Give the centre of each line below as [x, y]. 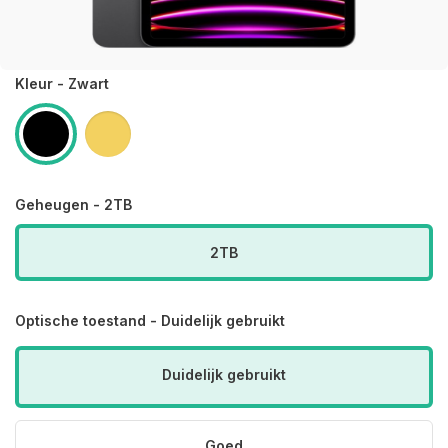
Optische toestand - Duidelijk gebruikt [150, 320]
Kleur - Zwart [62, 83]
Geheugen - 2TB [73, 204]
